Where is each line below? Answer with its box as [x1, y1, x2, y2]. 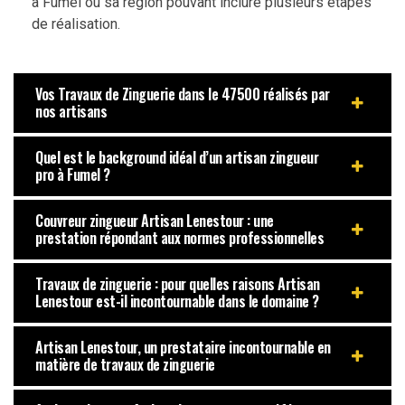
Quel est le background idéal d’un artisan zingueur [35, 146, 318, 168]
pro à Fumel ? [35, 163, 110, 185]
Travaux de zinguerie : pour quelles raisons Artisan [35, 272, 320, 295]
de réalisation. [32, 14, 120, 33]
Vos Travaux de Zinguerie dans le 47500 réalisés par [35, 82, 330, 105]
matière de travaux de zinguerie [35, 353, 215, 375]
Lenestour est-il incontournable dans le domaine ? [35, 289, 319, 312]
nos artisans [35, 99, 107, 122]
